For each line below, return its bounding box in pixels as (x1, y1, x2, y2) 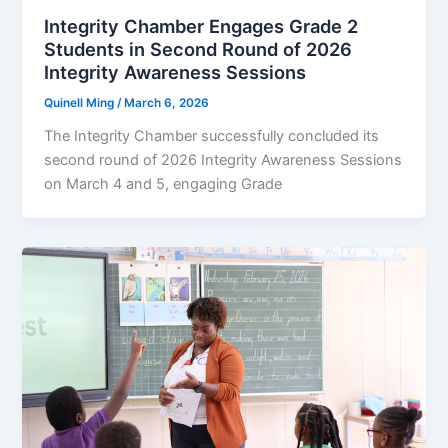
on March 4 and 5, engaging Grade (44, 175, 283, 194)
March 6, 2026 (124, 96, 210, 111)
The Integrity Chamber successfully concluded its (44, 127, 380, 146)
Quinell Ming (44, 96, 118, 111)
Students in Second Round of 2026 (44, 38, 353, 61)
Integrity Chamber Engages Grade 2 (44, 15, 359, 38)
